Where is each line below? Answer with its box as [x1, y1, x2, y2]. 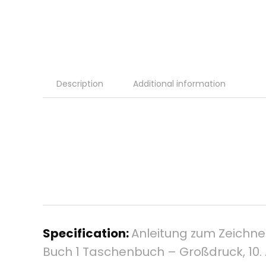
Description [56, 77, 103, 90]
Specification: [43, 224, 131, 242]
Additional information [133, 77, 226, 90]
